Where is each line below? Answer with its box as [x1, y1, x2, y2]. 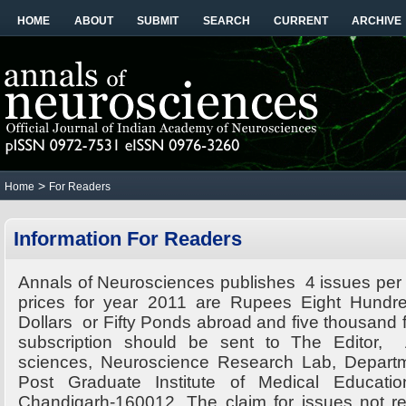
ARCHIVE [352, 14, 401, 27]
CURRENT [273, 14, 328, 27]
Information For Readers [14, 227, 242, 250]
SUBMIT [137, 14, 179, 27]
